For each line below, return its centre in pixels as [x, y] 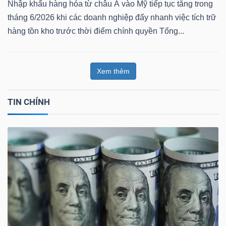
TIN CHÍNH [29, 102]
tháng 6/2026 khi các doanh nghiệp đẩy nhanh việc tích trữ [112, 17]
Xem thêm [113, 71]
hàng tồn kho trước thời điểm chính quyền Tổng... [96, 31]
